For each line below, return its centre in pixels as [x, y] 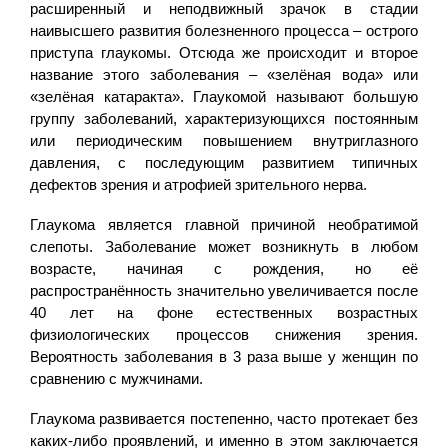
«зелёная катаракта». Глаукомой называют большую [224, 96]
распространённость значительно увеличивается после [224, 290]
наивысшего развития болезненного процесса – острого [224, 30]
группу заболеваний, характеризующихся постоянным [224, 118]
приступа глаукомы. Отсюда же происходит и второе [224, 52]
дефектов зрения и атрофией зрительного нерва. [198, 184]
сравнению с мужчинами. [116, 378]
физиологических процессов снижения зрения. [224, 334]
